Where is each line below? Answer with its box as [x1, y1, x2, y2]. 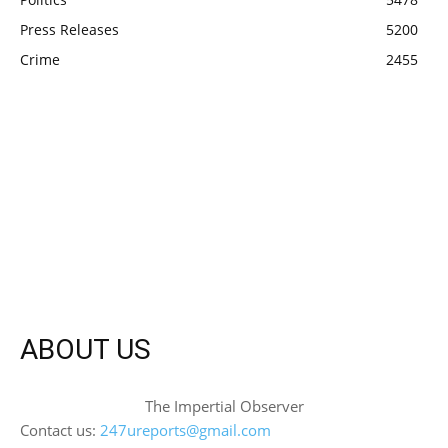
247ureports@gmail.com [100, 420, 271, 441]
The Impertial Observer [144, 396, 304, 417]
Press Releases [20, 20, 119, 40]
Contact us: [20, 420, 100, 441]
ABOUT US [20, 333, 151, 367]
